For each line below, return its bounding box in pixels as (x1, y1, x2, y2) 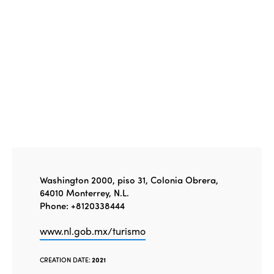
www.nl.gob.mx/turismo (40, 223, 146, 238)
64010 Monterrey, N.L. (40, 186, 129, 199)
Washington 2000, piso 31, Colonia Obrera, (40, 173, 218, 186)
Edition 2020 (95, 6, 157, 21)
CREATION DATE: (40, 254, 91, 264)
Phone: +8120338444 (40, 199, 125, 212)
